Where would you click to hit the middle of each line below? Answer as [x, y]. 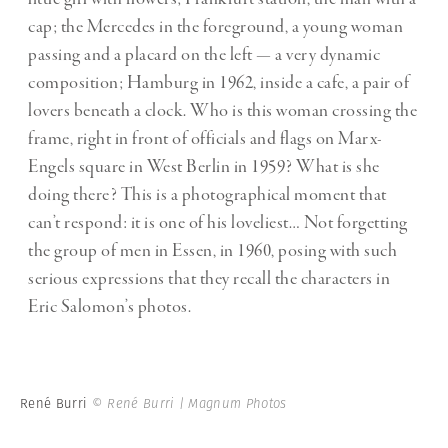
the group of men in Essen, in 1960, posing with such [212, 250]
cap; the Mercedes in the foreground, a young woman [215, 26]
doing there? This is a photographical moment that [207, 194]
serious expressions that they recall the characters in [209, 278]
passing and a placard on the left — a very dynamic [204, 54]
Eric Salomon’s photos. [109, 306]
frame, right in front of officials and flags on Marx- [205, 138]
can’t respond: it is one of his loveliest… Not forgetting [218, 222]
